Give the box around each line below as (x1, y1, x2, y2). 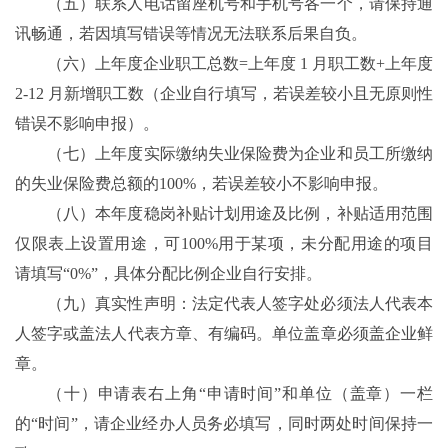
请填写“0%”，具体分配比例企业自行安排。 (15, 265, 322, 283)
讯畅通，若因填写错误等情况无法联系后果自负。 (15, 25, 367, 43)
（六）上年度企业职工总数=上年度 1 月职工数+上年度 (47, 55, 433, 73)
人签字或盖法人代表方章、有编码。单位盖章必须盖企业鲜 (15, 325, 433, 343)
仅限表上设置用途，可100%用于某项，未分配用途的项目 (15, 235, 433, 253)
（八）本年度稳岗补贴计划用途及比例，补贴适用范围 (47, 205, 433, 223)
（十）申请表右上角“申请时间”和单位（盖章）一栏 (47, 385, 433, 403)
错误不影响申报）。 (15, 115, 159, 133)
